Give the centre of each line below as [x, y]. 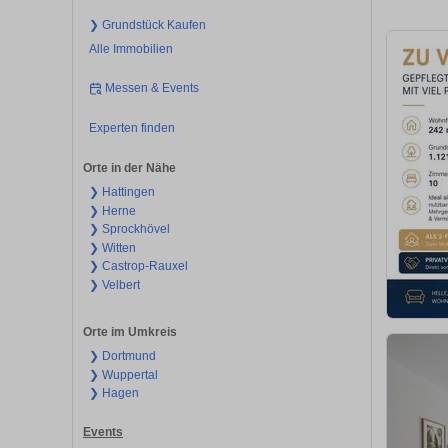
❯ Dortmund [122, 356]
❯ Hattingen [121, 192]
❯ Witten [112, 247]
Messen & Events [152, 88]
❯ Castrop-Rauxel [138, 266]
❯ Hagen [113, 393]
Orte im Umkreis [130, 332]
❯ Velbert [114, 284]
